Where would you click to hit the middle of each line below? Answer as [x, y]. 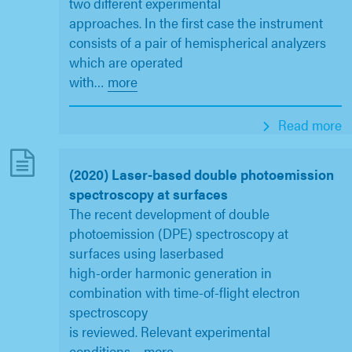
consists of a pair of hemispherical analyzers [197, 42]
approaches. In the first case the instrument [196, 23]
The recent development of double [169, 214]
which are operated [126, 62]
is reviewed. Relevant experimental [169, 332]
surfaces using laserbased [146, 253]
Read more [308, 125]
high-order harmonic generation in [170, 273]
